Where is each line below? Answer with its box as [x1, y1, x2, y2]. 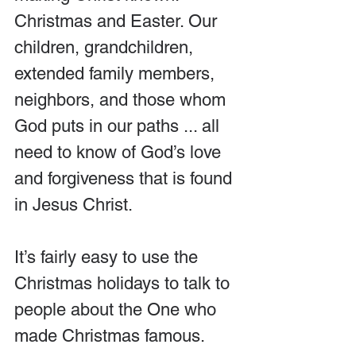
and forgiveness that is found [14, 168, 237, 188]
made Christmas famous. [14, 325, 205, 346]
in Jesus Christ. [14, 194, 133, 215]
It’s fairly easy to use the [14, 246, 203, 267]
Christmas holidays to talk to [14, 273, 234, 293]
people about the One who [14, 299, 221, 319]
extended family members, [14, 63, 219, 83]
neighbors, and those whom [14, 89, 230, 110]
